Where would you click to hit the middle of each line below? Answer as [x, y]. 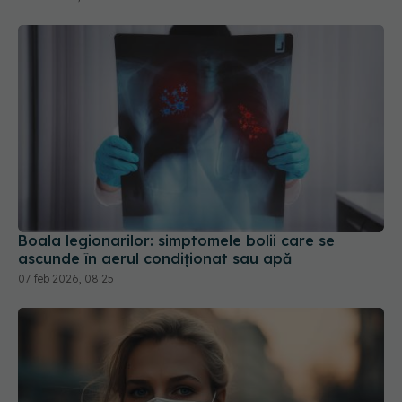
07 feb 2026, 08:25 [66, 278]
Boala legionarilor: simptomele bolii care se [176, 240]
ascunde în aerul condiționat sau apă [155, 258]
